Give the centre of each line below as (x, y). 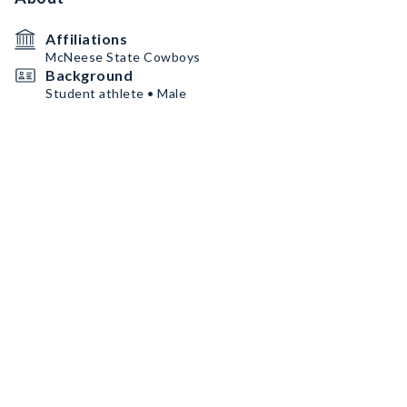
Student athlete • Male (116, 93)
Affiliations (86, 39)
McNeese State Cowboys (123, 57)
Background (89, 75)
